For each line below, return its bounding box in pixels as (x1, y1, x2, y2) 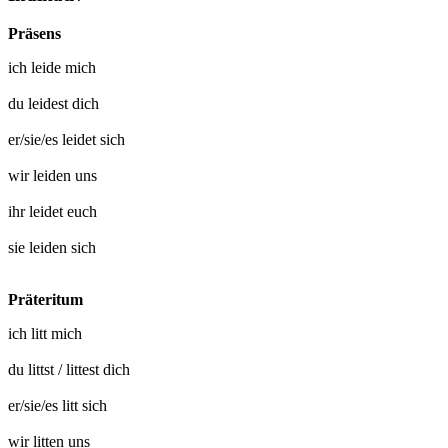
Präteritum (8, 290, 83, 308)
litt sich (62, 396, 107, 414)
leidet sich (62, 130, 125, 148)
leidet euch (29, 202, 97, 220)
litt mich (31, 324, 82, 342)
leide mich (31, 58, 96, 76)
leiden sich (29, 238, 96, 256)
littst (28, 360, 54, 378)
